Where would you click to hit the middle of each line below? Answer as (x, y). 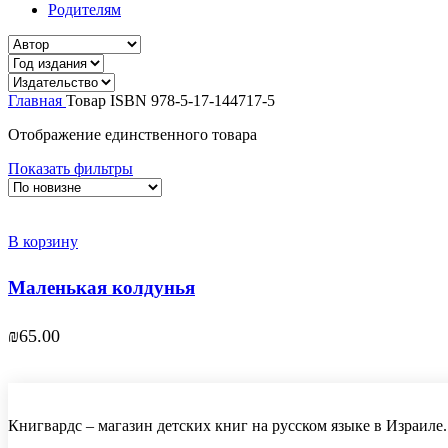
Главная (37, 101)
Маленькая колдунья (101, 287)
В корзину (43, 242)
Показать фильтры (70, 169)
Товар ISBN (108, 101)
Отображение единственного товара (132, 135)
